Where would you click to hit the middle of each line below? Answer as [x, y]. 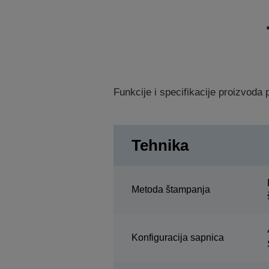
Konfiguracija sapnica [177, 237]
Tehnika [160, 145]
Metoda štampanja [171, 189]
